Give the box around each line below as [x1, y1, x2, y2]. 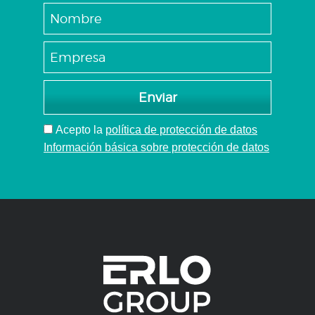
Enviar [138, 89, 177, 105]
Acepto [56, 124, 91, 136]
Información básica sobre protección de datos [44, 141, 269, 154]
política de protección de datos [105, 124, 257, 136]
